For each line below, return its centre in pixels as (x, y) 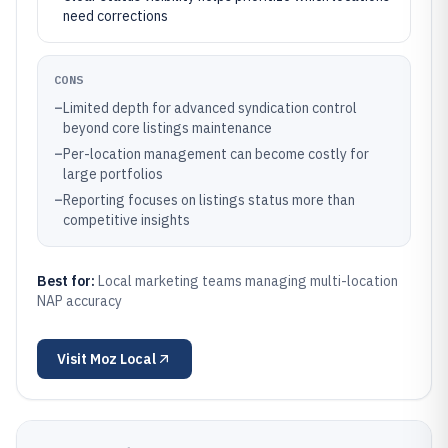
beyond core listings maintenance (167, 128)
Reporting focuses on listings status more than (209, 200)
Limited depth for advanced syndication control (210, 108)
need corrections (115, 16)
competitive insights (126, 220)
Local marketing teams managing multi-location (248, 281)
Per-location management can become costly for (216, 154)
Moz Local (123, 359)
